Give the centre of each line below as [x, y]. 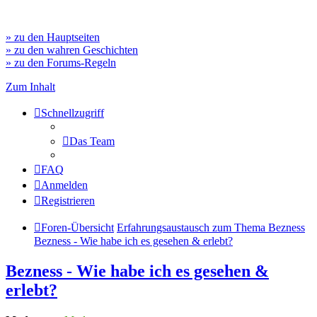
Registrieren [68, 201]
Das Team [92, 141]
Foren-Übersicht [77, 227]
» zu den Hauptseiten [53, 37]
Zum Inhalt [30, 87]
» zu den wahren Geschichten [72, 50]
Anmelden [64, 185]
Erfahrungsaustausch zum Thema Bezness [211, 227]
